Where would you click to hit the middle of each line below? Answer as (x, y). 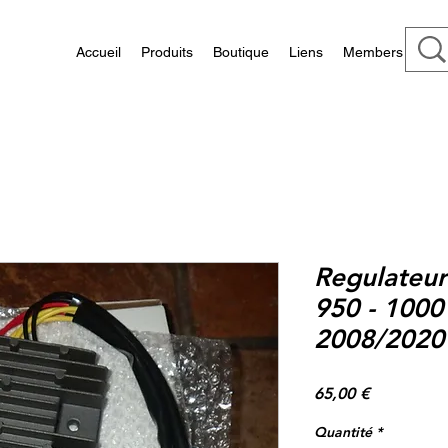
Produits (167, 52)
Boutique (241, 52)
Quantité (343, 431)
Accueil (98, 52)
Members (373, 52)
